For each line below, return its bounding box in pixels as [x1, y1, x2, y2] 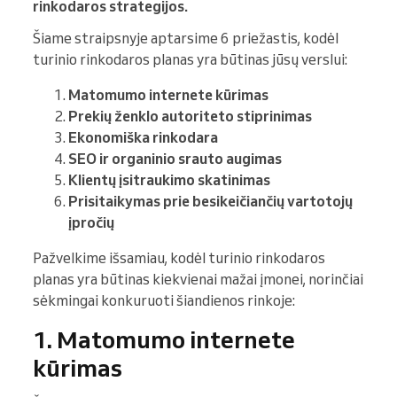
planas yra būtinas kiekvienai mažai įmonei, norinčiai [33, 270, 363, 289]
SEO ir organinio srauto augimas [68, 150, 282, 168]
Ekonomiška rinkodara [68, 128, 218, 147]
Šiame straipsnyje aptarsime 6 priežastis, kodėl [33, 29, 339, 48]
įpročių [68, 214, 114, 232]
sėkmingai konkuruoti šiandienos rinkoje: [33, 292, 295, 310]
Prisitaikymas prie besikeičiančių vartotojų [68, 192, 353, 211]
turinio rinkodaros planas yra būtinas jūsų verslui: [33, 51, 347, 69]
